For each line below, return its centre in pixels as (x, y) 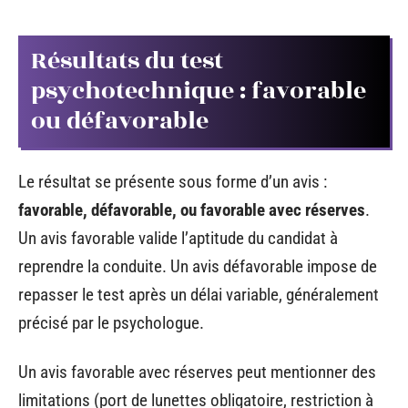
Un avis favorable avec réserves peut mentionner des (197, 372)
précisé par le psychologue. (111, 323)
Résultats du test (127, 61)
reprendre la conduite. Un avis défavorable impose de (198, 267)
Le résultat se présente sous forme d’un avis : (173, 182)
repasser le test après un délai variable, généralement (199, 295)
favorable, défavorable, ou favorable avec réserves (192, 210)
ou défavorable (120, 121)
